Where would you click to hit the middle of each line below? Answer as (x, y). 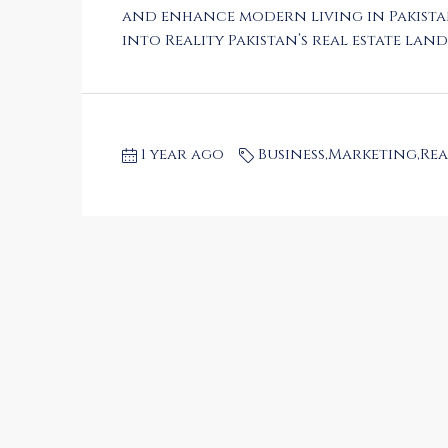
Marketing (372, 154)
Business (291, 154)
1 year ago (182, 154)
